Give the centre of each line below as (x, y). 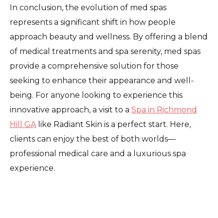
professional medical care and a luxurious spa (98, 153)
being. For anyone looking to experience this (96, 95)
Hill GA (23, 124)
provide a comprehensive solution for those (94, 66)
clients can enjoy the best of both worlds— (93, 139)
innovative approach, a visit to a (71, 109)
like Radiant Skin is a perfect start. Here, (113, 124)
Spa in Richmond (164, 109)
